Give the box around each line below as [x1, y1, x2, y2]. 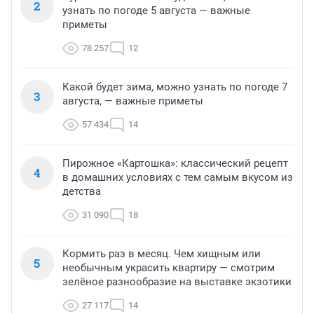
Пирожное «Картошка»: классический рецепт [62, 157, 288, 170]
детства [62, 185, 101, 198]
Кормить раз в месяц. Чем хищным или [62, 247, 261, 261]
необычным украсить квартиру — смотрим [62, 261, 275, 275]
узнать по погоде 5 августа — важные [62, 4, 250, 18]
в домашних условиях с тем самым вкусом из [62, 171, 293, 184]
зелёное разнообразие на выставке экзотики [62, 275, 292, 289]
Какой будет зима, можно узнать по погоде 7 [62, 81, 287, 94]
